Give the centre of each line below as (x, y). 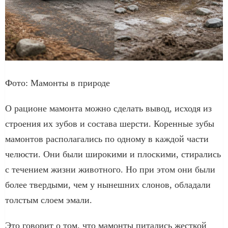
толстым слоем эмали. (49, 200)
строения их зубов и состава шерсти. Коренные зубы (110, 123)
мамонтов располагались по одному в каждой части (107, 139)
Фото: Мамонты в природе (58, 83)
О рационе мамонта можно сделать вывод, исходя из (108, 108)
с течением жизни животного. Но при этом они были (110, 169)
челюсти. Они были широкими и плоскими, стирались (113, 154)
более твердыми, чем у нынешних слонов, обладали (108, 184)
